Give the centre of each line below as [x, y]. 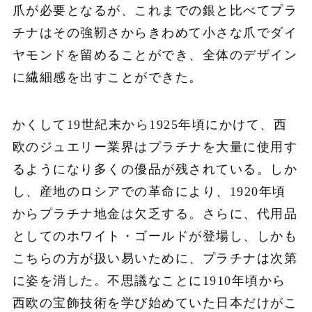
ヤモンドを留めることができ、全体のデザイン [155, 55]
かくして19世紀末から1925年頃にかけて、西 [150, 124]
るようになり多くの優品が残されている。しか [155, 169]
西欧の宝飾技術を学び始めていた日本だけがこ [155, 303]
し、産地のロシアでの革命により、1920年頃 [149, 191]
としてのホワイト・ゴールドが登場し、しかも [155, 236]
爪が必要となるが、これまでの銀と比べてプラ [155, 11]
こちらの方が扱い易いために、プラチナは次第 [155, 258]
